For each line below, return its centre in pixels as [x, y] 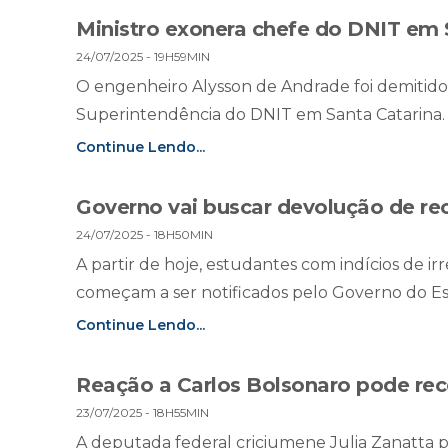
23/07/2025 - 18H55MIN [142, 413]
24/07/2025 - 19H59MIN [143, 57]
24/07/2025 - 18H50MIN [144, 235]
